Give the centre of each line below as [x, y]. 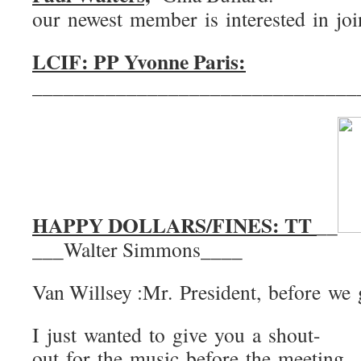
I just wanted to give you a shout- [176, 334]
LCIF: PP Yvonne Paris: [139, 61]
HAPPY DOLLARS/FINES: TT [174, 225]
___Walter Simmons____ [137, 249]
